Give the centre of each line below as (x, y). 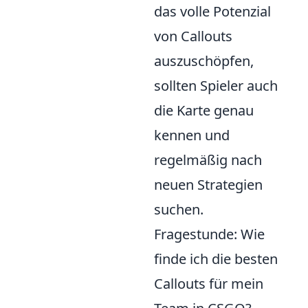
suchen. (179, 209)
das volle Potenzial (212, 11)
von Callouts (193, 36)
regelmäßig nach (208, 159)
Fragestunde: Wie (209, 234)
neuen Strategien (208, 184)
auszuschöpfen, (204, 60)
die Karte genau (204, 110)
